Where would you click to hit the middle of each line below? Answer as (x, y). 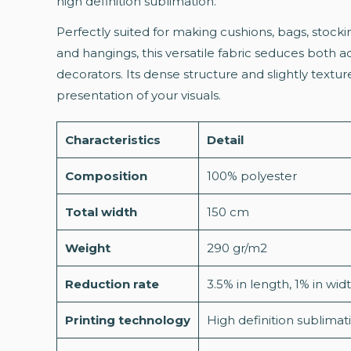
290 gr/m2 (237, 248)
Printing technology (128, 320)
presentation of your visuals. (139, 96)
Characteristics (113, 140)
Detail (225, 140)
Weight (88, 248)
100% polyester (252, 176)
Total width (101, 212)
